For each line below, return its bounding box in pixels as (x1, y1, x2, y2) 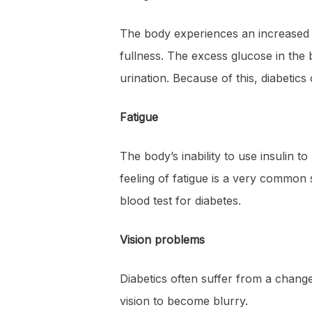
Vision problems (120, 233, 205, 247)
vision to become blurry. (120, 294, 248, 308)
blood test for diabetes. (120, 194, 241, 208)
